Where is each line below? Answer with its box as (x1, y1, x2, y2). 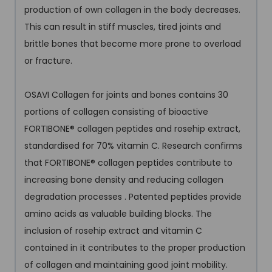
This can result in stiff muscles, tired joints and (24, 20, 221, 33)
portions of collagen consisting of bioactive (24, 105, 208, 118)
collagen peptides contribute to (95, 156, 233, 169)
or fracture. (24, 54, 72, 67)
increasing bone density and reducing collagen (24, 173, 223, 186)
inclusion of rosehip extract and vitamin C (24, 224, 202, 237)
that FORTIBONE (24, 156, 90, 169)
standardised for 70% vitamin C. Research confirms (24, 139, 242, 152)
